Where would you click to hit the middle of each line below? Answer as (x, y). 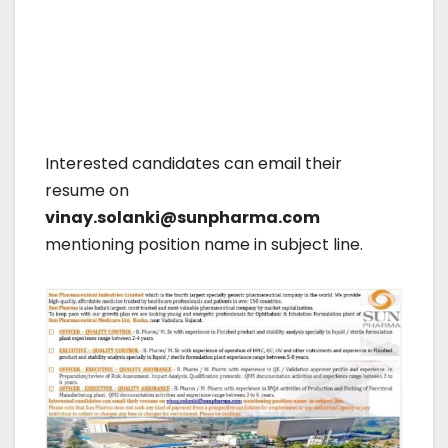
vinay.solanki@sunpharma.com (182, 217)
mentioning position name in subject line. (204, 244)
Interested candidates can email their (193, 163)
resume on (87, 190)
